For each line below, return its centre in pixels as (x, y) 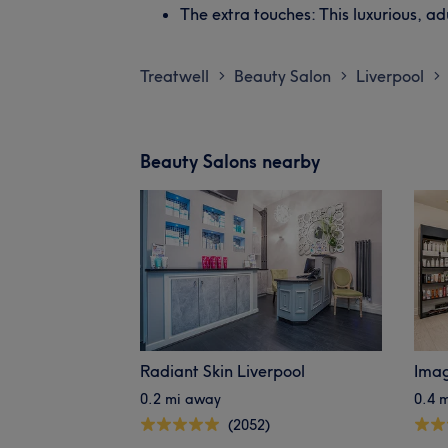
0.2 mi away (180, 398)
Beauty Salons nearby (230, 161)
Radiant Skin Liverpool (222, 370)
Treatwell (174, 75)
